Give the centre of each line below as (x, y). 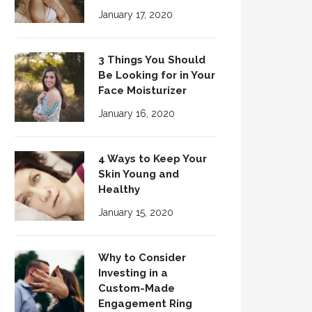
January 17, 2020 (135, 15)
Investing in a (133, 273)
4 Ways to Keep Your (153, 159)
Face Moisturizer (142, 91)
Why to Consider (142, 258)
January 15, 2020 (136, 212)
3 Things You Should (152, 60)
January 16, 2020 (136, 114)
